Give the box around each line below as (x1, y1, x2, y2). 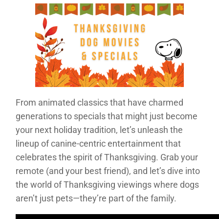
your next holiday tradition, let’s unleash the (16, 124, 183, 135)
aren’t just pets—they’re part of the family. (16, 193, 176, 203)
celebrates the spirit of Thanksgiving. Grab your (16, 152, 198, 162)
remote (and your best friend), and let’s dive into (16, 165, 200, 176)
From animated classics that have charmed (16, 97, 183, 108)
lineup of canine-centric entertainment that (16, 138, 181, 149)
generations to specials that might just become (16, 110, 197, 121)
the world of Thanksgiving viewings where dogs (16, 179, 199, 190)
